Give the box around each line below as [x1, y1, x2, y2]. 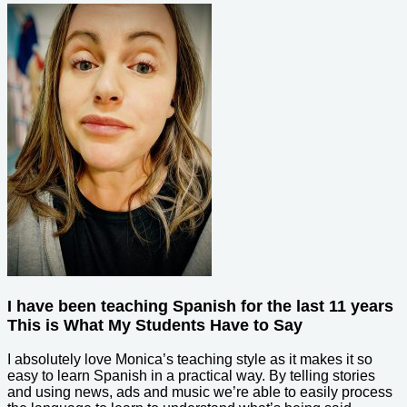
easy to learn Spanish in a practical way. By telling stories [7, 367, 375, 383]
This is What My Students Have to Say [7, 315, 303, 334]
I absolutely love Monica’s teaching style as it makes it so [7, 351, 372, 367]
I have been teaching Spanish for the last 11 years [7, 296, 393, 315]
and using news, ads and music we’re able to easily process [7, 383, 392, 400]
